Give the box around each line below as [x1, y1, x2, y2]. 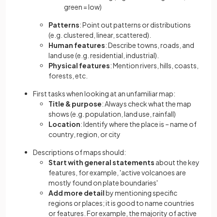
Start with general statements [48, 157, 155, 167]
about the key [155, 157, 200, 167]
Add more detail [48, 188, 105, 197]
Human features [48, 40, 105, 49]
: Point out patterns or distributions [79, 20, 191, 29]
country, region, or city [48, 129, 121, 139]
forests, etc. [48, 71, 88, 80]
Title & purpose [48, 99, 102, 108]
